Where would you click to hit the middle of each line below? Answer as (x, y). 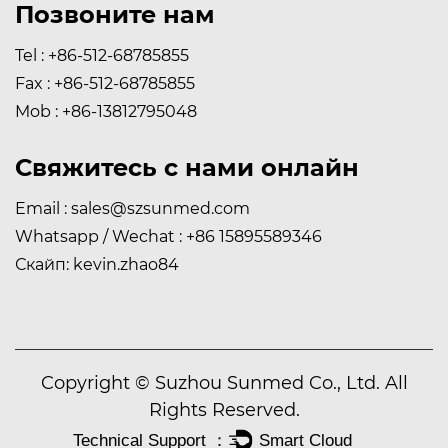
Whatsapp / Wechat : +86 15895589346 (168, 237)
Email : (43, 209)
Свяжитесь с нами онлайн (187, 168)
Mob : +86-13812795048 (106, 112)
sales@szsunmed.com (160, 209)
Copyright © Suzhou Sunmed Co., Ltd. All (224, 383)
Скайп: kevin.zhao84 (97, 265)
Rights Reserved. (224, 410)
